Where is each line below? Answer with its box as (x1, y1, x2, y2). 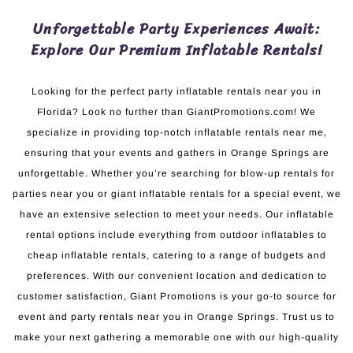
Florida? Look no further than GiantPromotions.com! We (37, 106, 316, 117)
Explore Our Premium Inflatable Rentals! (31, 37, 322, 63)
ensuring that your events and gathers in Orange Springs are (24, 147, 329, 158)
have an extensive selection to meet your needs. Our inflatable (19, 208, 334, 220)
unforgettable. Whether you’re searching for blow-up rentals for (18, 167, 335, 179)
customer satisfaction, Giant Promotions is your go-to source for (17, 290, 336, 302)
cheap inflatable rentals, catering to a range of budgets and (27, 249, 326, 261)
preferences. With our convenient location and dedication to (26, 269, 327, 281)
